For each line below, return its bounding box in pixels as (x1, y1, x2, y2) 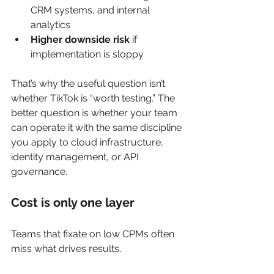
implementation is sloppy (31, 48, 144, 60)
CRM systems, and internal (31, 4, 152, 16)
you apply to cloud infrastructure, (11, 136, 166, 148)
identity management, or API (11, 151, 141, 163)
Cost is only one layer (11, 195, 135, 210)
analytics (31, 19, 70, 31)
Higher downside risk (31, 34, 130, 45)
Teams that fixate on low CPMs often (11, 228, 177, 240)
